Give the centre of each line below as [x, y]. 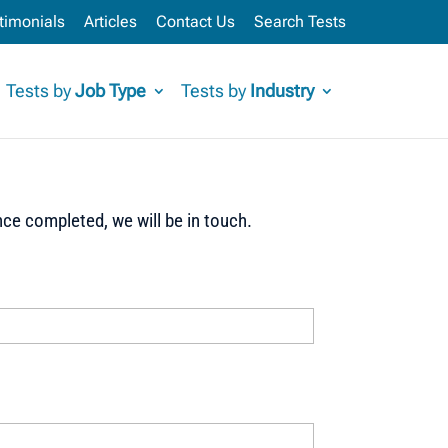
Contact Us [195, 21]
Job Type [110, 90]
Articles [110, 21]
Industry [282, 90]
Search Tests [300, 21]
